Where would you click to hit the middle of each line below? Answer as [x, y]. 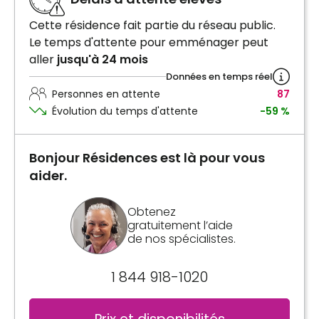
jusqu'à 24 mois [103, 59]
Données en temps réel [219, 77]
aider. [48, 175]
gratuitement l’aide [180, 226]
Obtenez [152, 212]
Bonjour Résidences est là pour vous [147, 157]
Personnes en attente [106, 94]
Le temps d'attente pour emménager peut [149, 42]
